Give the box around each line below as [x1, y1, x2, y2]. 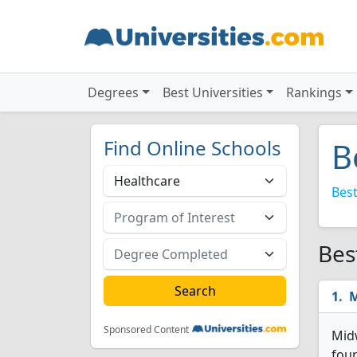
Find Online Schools [104, 135, 281, 161]
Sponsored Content [104, 323, 189, 336]
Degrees [88, 84, 139, 101]
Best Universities [162, 84, 263, 101]
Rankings [286, 84, 343, 101]
